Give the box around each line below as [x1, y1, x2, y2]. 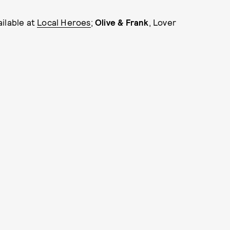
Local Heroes [37, 16, 91, 27]
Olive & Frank [95, 16, 149, 27]
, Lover [148, 16, 177, 27]
